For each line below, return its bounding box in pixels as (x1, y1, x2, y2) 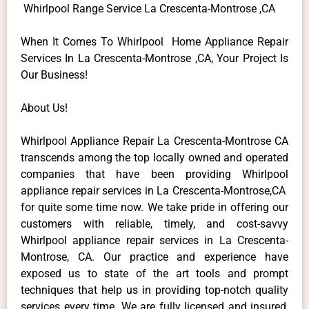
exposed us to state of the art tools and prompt (21, 266, 288, 280)
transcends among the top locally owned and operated (21, 150, 288, 164)
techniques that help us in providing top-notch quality (21, 283, 288, 297)
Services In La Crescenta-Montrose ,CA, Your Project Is (21, 51, 288, 65)
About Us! (21, 101, 68, 114)
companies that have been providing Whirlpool (21, 167, 288, 181)
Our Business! (21, 68, 88, 81)
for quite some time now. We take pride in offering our (21, 200, 288, 214)
